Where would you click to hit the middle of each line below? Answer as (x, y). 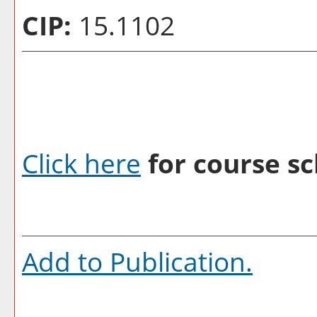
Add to (66, 261)
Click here (81, 163)
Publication (178, 261)
